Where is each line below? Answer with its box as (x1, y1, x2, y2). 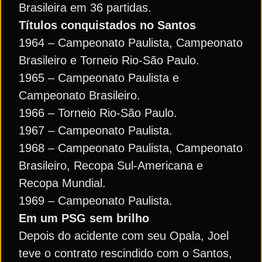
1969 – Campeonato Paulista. (19, 194, 173, 207)
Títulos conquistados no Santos (19, 19, 196, 32)
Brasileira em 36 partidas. (19, 1, 151, 14)
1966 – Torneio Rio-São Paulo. (19, 106, 177, 119)
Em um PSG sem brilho (19, 212, 149, 225)
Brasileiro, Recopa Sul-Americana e (19, 159, 203, 172)
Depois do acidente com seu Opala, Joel (19, 229, 229, 242)
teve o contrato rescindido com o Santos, (19, 247, 232, 260)
